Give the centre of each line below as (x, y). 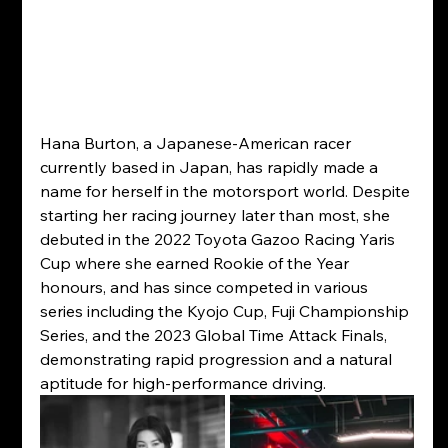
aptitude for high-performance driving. (182, 382)
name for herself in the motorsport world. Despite (226, 190)
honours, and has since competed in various (205, 286)
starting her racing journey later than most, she (216, 214)
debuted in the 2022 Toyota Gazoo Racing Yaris (219, 238)
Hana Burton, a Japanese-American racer (197, 142)
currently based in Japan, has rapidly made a (210, 166)
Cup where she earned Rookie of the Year (196, 262)
